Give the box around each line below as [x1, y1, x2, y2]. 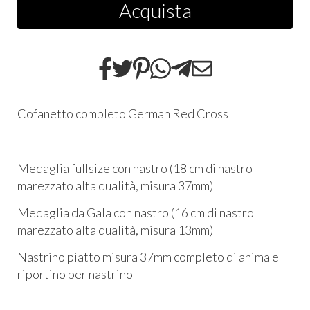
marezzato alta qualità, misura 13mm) [17, 222, 213, 238]
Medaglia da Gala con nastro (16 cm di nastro [17, 205, 254, 221]
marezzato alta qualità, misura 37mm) [17, 177, 213, 193]
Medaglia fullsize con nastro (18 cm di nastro [17, 160, 253, 176]
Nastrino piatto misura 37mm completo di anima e [17, 249, 279, 265]
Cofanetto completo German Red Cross [17, 105, 228, 121]
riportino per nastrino [17, 266, 133, 282]
